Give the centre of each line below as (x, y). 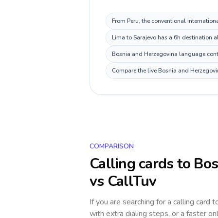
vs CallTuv (123, 181)
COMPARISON (112, 146)
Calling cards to (142, 164)
